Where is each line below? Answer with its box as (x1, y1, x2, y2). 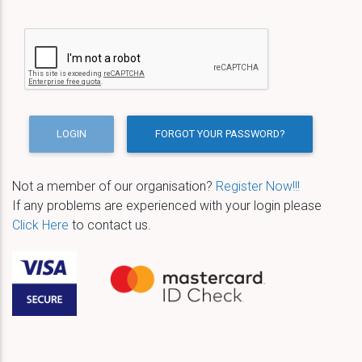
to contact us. (69, 217, 151, 233)
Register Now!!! (216, 178, 300, 194)
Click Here (12, 217, 69, 233)
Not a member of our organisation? (12, 178, 216, 194)
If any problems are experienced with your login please (12, 197, 322, 213)
